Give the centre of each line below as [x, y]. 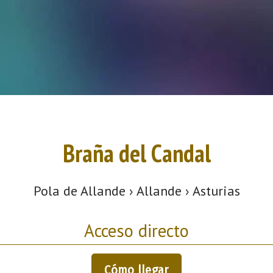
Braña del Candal [136, 153]
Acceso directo [136, 230]
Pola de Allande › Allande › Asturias [136, 190]
